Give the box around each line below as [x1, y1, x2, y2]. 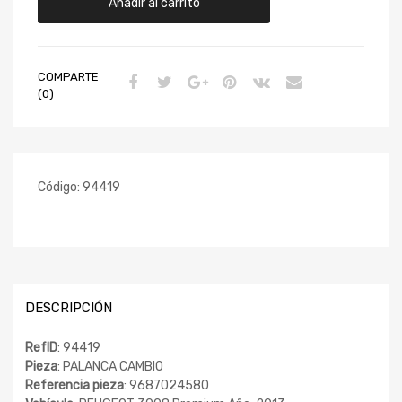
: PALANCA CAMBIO [57, 359, 163, 375]
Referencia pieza [25, 378, 124, 394]
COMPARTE [38, 69, 99, 83]
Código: [38, 179, 83, 195]
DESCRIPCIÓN [25, 299, 112, 316]
